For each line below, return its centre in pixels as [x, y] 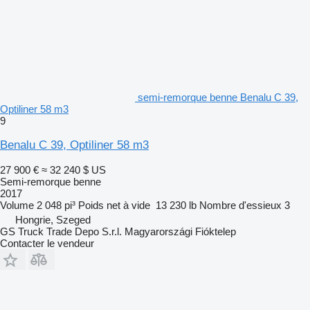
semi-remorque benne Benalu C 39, [218, 97]
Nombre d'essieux [240, 205]
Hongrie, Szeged [53, 219]
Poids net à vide [114, 205]
